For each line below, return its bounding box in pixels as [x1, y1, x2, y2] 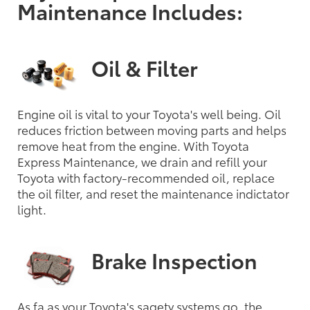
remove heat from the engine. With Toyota [17, 136, 249, 154]
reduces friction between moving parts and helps [17, 120, 286, 138]
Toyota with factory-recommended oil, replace [17, 168, 275, 185]
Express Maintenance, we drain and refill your [17, 152, 267, 170]
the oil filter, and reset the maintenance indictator [17, 184, 289, 201]
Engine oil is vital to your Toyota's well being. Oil [17, 104, 281, 122]
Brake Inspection [91, 244, 257, 275]
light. [17, 200, 46, 217]
